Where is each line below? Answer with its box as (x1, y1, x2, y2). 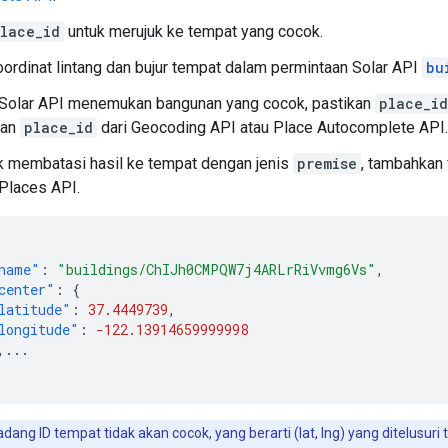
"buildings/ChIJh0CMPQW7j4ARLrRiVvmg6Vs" (57, 259, 376, 279)
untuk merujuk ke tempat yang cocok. (64, 21, 323, 41)
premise (297, 153, 357, 173)
